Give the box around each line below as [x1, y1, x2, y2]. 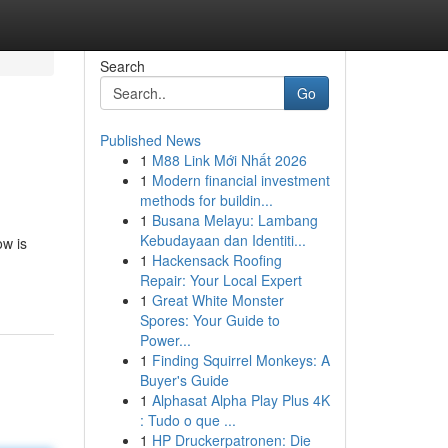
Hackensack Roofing [151, 250, 282, 270]
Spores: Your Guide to [139, 310, 280, 330]
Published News [99, 130, 201, 150]
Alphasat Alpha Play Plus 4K [151, 390, 330, 410]
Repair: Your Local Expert [139, 270, 302, 290]
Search [99, 56, 145, 76]
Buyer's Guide [139, 370, 229, 390]
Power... [139, 330, 191, 350]
